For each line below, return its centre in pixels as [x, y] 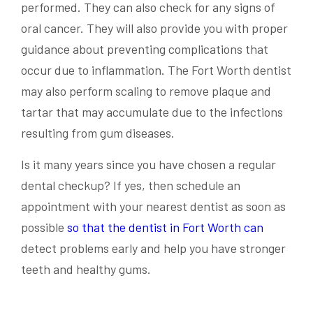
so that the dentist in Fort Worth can [165, 227]
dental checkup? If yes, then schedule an [131, 185]
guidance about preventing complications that [145, 49]
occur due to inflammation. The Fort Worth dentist [156, 70]
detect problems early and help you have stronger [153, 248]
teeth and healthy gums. [86, 269]
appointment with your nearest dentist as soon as [153, 206]
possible [44, 227]
